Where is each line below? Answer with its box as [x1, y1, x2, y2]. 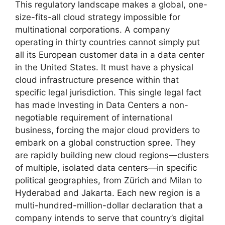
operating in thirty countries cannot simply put [15, 37, 200, 48]
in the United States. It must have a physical [15, 62, 193, 73]
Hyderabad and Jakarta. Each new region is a [15, 188, 200, 198]
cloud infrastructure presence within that [15, 75, 179, 85]
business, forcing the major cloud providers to [15, 125, 200, 136]
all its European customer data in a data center [15, 50, 204, 60]
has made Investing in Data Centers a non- [15, 100, 188, 110]
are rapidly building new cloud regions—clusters [15, 150, 209, 161]
